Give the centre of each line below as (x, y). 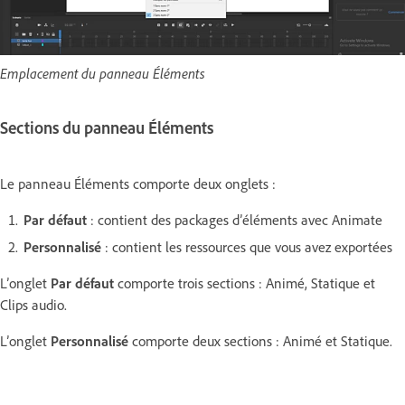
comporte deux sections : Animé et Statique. (260, 340)
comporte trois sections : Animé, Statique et (245, 283)
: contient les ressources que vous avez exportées (247, 246)
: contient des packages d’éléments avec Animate (235, 219)
